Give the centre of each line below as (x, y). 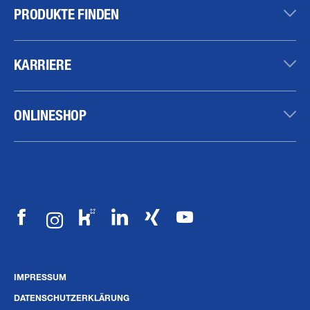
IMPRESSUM (40, 277)
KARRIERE (43, 65)
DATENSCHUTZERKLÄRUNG (72, 298)
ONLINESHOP (50, 115)
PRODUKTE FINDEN (66, 14)
